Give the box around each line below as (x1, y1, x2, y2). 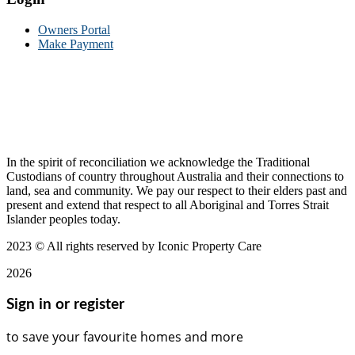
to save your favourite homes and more (6, 328, 243, 346)
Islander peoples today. (6, 212, 120, 226)
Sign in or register (6, 296, 124, 312)
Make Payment (38, 36, 113, 51)
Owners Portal (38, 22, 110, 36)
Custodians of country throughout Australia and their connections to (6, 169, 344, 183)
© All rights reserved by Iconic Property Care (32, 239, 261, 253)
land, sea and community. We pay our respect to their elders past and (6, 183, 347, 197)
